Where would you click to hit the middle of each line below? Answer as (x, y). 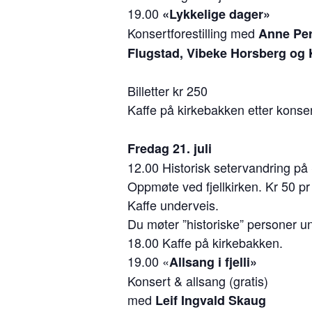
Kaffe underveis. (173, 204)
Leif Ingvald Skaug (209, 300)
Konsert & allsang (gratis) (198, 280)
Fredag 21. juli (170, 148)
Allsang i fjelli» (213, 262)
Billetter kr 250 (167, 90)
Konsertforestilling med (193, 32)
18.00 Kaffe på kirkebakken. (205, 242)
